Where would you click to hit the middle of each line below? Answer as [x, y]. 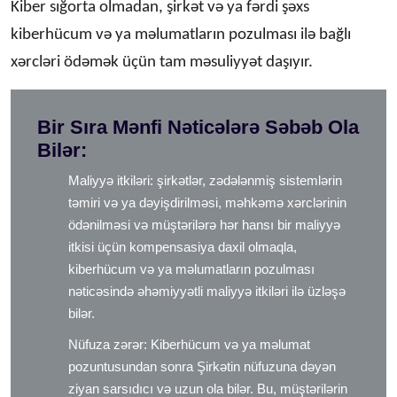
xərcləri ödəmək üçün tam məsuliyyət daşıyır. [162, 62]
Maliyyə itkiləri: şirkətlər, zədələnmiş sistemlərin [205, 180]
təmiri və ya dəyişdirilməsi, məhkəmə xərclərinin [207, 202]
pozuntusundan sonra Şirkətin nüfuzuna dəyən [202, 366]
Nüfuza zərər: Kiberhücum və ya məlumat [189, 344]
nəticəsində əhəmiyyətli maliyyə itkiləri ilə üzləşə [207, 291]
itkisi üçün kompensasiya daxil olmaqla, [183, 246]
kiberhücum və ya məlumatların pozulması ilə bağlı [181, 35]
